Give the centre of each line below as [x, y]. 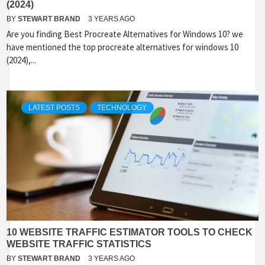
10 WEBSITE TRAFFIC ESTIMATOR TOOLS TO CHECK [130, 232]
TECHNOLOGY [122, 108]
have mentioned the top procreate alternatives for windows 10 [122, 47]
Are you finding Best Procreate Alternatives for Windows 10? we [125, 34]
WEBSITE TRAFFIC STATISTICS [79, 244]
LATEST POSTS [54, 108]
